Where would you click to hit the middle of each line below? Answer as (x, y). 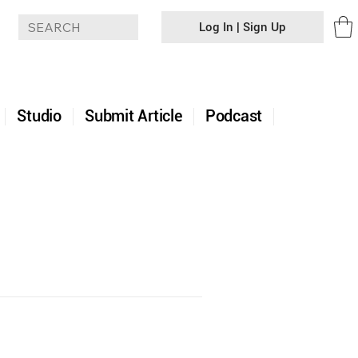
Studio (39, 116)
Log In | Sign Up (243, 27)
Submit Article (133, 116)
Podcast (234, 116)
